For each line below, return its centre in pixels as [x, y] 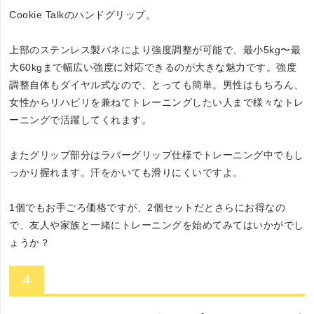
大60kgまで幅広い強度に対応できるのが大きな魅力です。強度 [153, 67]
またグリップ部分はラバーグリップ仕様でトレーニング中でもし [157, 155]
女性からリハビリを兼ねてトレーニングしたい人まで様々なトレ [157, 102]
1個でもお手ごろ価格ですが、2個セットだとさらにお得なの [148, 207]
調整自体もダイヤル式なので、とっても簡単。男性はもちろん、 [157, 84]
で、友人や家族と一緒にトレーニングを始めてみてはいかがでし [157, 225]
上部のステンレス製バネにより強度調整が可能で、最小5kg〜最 [155, 49]
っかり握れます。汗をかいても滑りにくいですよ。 [126, 172]
